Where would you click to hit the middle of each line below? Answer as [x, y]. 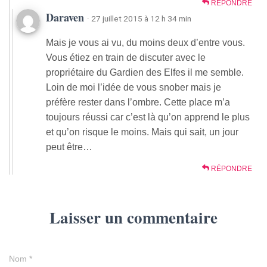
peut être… [69, 147]
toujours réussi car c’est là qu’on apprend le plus [148, 117]
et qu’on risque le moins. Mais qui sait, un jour [142, 132]
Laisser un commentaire [133, 218]
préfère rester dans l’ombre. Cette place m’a [138, 103]
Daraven [66, 18]
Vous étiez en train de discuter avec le [126, 58]
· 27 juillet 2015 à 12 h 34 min [139, 19]
